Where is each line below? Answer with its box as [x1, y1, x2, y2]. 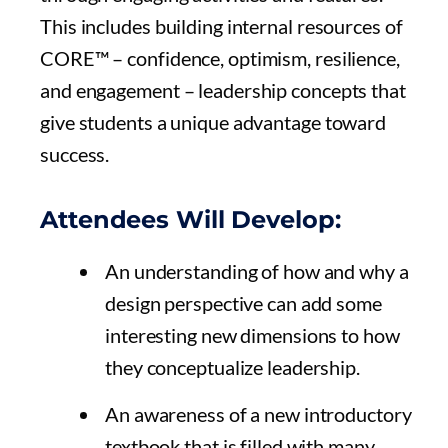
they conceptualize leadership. [105, 355, 360, 380]
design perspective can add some [105, 291, 382, 316]
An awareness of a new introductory [105, 402, 412, 427]
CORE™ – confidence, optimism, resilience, [40, 46, 400, 71]
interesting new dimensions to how [105, 323, 400, 348]
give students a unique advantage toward [40, 110, 387, 135]
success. [40, 142, 110, 167]
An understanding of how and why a [105, 259, 409, 284]
